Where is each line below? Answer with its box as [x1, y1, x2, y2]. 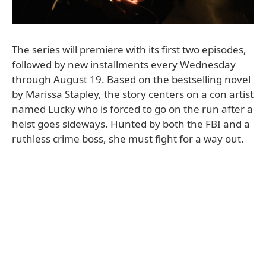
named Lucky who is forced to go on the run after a [12, 102, 253, 116]
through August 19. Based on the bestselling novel [12, 72, 251, 87]
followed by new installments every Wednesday [12, 58, 236, 72]
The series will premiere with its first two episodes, [12, 43, 246, 57]
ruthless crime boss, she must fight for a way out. [12, 132, 244, 146]
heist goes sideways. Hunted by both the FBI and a [12, 117, 250, 131]
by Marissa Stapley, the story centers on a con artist [12, 87, 254, 102]
